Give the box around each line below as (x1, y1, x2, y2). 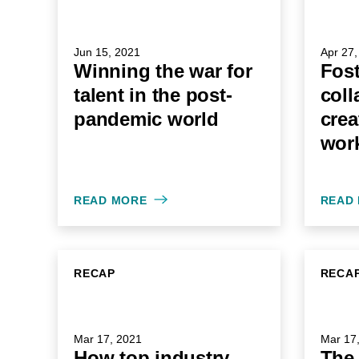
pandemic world (74, 108, 219, 130)
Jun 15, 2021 (74, 46, 140, 58)
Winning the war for (74, 60, 252, 82)
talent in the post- (74, 84, 232, 106)
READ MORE (74, 194, 147, 207)
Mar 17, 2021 (74, 333, 142, 345)
